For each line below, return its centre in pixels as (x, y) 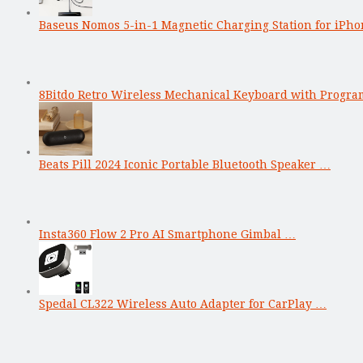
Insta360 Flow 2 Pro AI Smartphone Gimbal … (167, 234)
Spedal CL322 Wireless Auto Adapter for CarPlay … (183, 303)
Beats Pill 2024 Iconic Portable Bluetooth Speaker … (185, 164)
